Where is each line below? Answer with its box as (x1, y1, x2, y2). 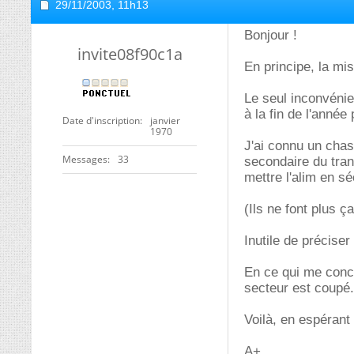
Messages (62, 153, 107, 166)
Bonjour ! (244, 28, 297, 43)
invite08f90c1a (77, 43, 183, 65)
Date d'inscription (62, 114, 140, 127)
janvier (150, 114, 180, 127)
